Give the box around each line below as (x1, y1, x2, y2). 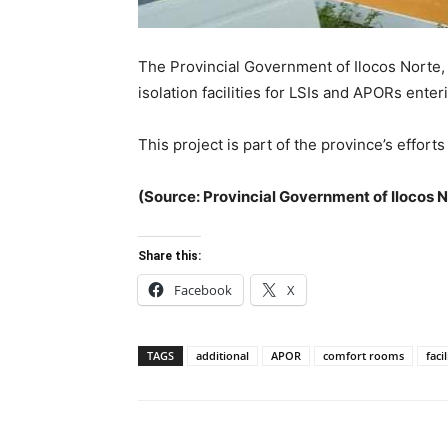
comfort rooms (323, 347, 404, 363)
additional (196, 347, 249, 363)
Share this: (138, 248, 201, 263)
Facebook (174, 280, 232, 299)
